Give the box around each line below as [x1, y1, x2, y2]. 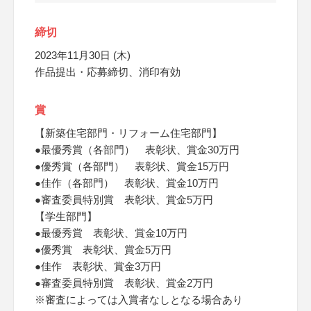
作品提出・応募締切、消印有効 [35, 66, 180, 78]
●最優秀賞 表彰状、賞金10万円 [35, 227, 187, 239]
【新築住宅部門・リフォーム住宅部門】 [35, 127, 222, 139]
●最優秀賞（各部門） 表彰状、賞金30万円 [35, 144, 239, 155]
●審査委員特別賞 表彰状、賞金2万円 [35, 277, 213, 289]
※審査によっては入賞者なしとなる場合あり [35, 294, 243, 305]
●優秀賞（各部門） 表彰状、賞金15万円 [35, 160, 229, 172]
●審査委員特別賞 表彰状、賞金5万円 [35, 194, 213, 205]
